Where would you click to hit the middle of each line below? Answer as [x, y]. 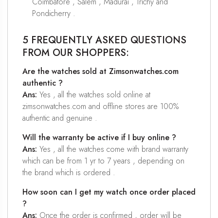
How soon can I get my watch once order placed [109, 192]
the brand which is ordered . [69, 173]
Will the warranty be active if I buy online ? [99, 138]
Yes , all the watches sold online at [94, 95]
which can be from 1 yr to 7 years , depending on [103, 161]
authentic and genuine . [60, 118]
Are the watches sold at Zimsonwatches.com [100, 72]
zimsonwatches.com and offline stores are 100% [100, 107]
